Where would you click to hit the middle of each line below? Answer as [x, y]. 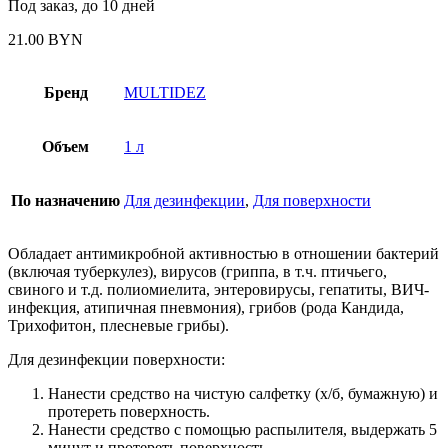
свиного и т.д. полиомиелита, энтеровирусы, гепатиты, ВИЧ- [218, 289]
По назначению [65, 200]
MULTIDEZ [165, 92]
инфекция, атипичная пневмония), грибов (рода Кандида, [206, 307]
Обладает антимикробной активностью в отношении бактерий [223, 253]
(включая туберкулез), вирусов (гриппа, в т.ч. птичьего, [197, 271]
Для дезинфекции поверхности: [116, 359]
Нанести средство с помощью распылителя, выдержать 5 [242, 429]
